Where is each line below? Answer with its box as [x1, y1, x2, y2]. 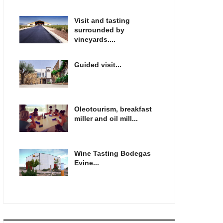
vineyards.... [74, 35, 115, 43]
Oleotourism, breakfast [74, 105, 152, 113]
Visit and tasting [74, 16, 130, 24]
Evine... [74, 158, 99, 167]
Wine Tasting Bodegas [74, 149, 151, 157]
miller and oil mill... [74, 114, 138, 122]
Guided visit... [74, 60, 121, 69]
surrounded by [74, 25, 124, 34]
